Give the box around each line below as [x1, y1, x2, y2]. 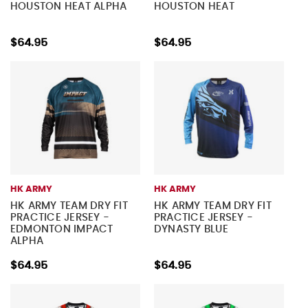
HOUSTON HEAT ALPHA [10, 1, 127, 12]
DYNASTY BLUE [153, 224, 228, 235]
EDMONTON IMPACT [10, 224, 113, 235]
